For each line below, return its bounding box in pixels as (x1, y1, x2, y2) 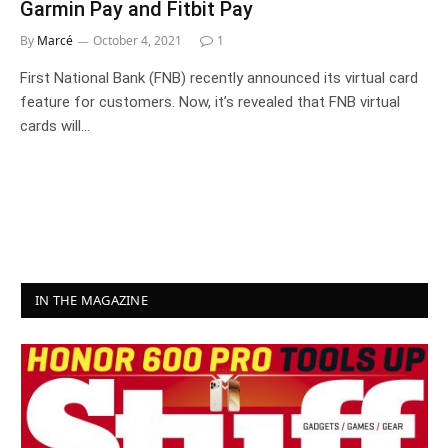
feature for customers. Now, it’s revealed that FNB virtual (20, 93, 400, 111)
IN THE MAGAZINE (35, 291, 148, 309)
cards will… (20, 117, 90, 135)
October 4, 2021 (93, 32, 182, 49)
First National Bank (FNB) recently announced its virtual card (20, 69, 418, 87)
